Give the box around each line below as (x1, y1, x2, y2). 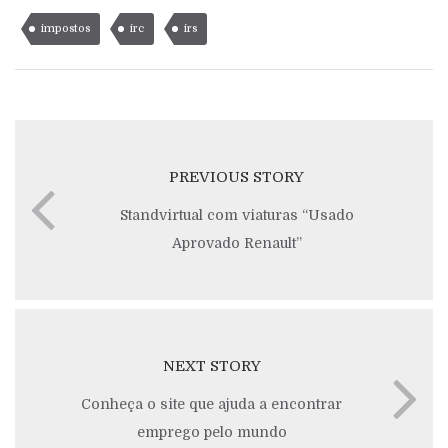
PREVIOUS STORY (169, 168, 304, 186)
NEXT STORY (162, 357, 261, 375)
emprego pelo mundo (136, 424, 287, 440)
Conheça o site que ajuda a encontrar (81, 396, 342, 412)
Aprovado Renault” (171, 235, 302, 251)
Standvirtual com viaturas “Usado (119, 207, 354, 223)
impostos (41, 22, 91, 35)
